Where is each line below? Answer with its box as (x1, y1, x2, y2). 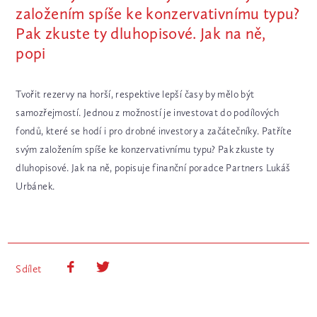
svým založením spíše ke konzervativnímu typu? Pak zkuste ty (16, 144, 275, 156)
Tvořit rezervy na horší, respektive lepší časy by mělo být (16, 88, 255, 100)
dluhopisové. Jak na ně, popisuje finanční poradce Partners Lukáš (16, 162, 291, 174)
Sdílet (16, 262, 42, 275)
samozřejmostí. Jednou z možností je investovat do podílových (16, 107, 279, 119)
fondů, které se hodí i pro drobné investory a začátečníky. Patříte (16, 125, 292, 137)
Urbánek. (16, 180, 55, 192)
